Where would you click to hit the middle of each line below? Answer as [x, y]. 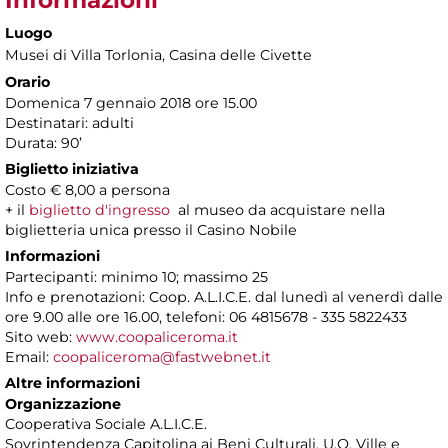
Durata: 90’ [43, 142]
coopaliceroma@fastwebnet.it [162, 356]
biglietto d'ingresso [99, 209]
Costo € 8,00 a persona [87, 189]
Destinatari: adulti [69, 122]
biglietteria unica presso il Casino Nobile [151, 229]
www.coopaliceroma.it [157, 336]
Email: [29, 356]
